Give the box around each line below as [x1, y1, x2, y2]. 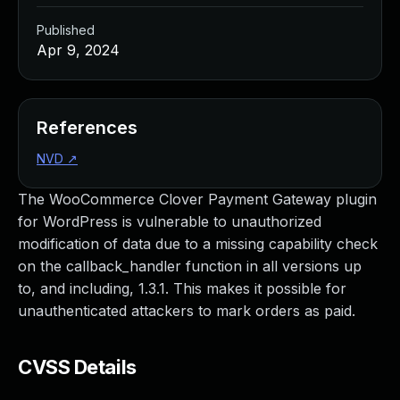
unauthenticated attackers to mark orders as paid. [18, 302, 355, 320]
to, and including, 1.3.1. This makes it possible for [18, 279, 346, 297]
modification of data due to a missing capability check [18, 235, 378, 253]
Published [37, 22, 95, 37]
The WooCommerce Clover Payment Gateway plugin [18, 190, 377, 208]
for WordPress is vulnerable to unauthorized [18, 212, 321, 230]
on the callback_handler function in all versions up [18, 257, 362, 275]
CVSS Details [18, 355, 137, 379]
